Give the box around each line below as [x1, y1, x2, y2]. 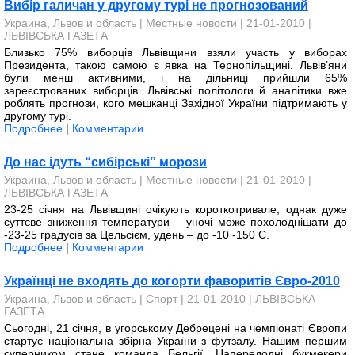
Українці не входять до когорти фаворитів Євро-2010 [4, 274, 340, 288]
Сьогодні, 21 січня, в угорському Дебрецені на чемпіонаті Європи [4, 322, 347, 334]
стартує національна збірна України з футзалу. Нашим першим [4, 334, 347, 347]
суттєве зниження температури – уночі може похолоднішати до [4, 216, 347, 228]
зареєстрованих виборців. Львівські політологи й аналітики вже [4, 84, 347, 97]
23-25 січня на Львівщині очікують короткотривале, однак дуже [4, 203, 347, 216]
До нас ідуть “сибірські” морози [4, 155, 207, 169]
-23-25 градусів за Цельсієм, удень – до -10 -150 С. [4, 228, 269, 241]
